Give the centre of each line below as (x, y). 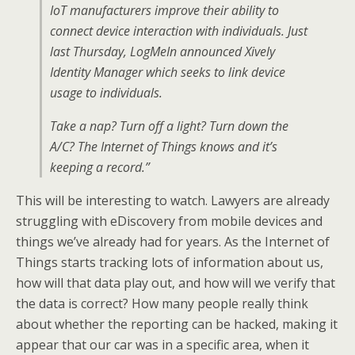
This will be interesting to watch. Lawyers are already (173, 200)
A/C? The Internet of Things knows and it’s (164, 147)
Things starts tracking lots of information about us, (170, 262)
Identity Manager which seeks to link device (168, 72)
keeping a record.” (100, 167)
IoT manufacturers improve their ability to (164, 10)
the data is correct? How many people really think (162, 303)
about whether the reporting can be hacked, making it (177, 324)
